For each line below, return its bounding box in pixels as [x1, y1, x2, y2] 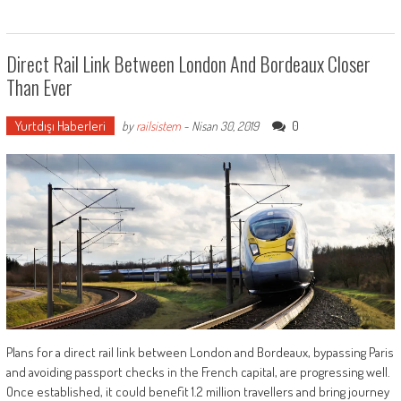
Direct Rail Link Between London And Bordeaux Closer [5, 49, 371, 79]
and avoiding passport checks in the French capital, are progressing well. [5, 363, 390, 380]
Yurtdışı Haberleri [14, 117, 106, 135]
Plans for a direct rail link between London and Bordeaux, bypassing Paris [5, 343, 394, 361]
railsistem [135, 118, 181, 134]
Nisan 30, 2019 [191, 118, 259, 134]
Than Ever [5, 73, 73, 102]
